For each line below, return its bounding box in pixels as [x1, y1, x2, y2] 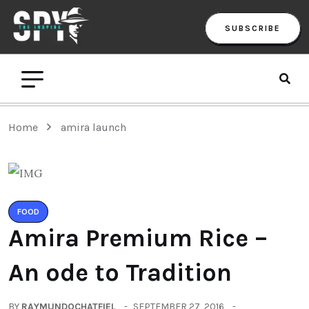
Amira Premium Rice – [8, 223, 268, 252]
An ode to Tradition [8, 257, 232, 287]
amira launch [61, 120, 126, 134]
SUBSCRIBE [225, 23, 281, 33]
